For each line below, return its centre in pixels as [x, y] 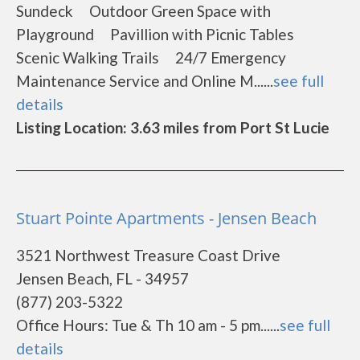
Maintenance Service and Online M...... [145, 81]
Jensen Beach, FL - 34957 [102, 278]
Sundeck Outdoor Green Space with [143, 11]
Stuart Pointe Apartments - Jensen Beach [166, 218]
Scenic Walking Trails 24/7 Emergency [151, 57]
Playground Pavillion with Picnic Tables [162, 34]
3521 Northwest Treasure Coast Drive [148, 255]
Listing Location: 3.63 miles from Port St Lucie [173, 127]
